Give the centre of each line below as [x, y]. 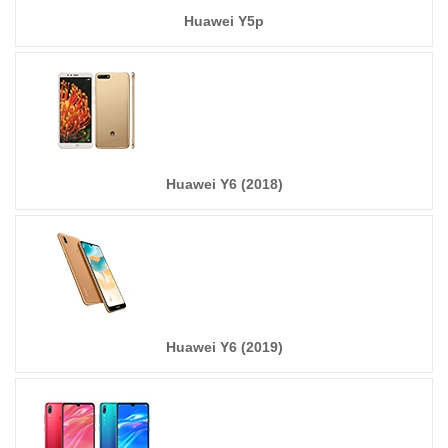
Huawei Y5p [224, 21]
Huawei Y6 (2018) [224, 184]
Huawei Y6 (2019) [224, 347]
